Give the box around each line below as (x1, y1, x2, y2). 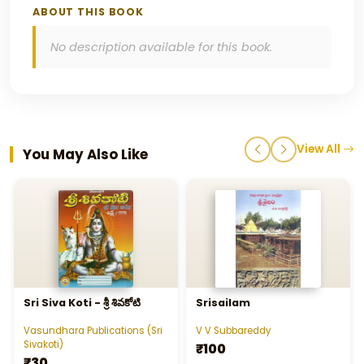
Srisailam (196, 296, 250, 310)
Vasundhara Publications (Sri (24, 323, 162, 337)
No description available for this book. (50, 39, 272, 56)
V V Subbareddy (196, 323, 271, 337)
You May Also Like (23, 145, 148, 165)
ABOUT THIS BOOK (32, 5, 145, 19)
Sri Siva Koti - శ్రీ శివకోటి (24, 296, 141, 310)
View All (297, 141, 343, 158)
